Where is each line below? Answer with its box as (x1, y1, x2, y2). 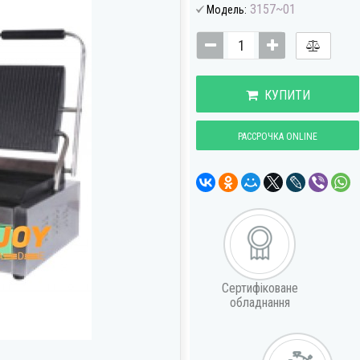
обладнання (229, 295, 290, 310)
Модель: (207, 3, 247, 16)
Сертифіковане (221, 280, 298, 296)
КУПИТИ (257, 88, 310, 103)
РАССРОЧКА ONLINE (238, 131, 318, 142)
